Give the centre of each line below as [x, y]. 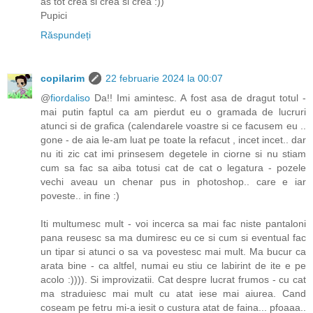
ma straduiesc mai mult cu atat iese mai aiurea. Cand [173, 294]
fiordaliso [70, 98]
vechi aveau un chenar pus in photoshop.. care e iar [173, 182]
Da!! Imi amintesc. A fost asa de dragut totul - [198, 98]
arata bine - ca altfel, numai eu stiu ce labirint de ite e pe [173, 266]
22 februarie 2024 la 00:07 [164, 79]
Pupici [54, 16]
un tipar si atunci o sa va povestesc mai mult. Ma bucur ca [173, 252]
